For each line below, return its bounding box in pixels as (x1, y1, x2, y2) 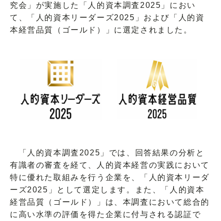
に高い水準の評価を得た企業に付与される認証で (10, 210, 201, 219)
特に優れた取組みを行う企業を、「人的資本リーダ (10, 173, 210, 182)
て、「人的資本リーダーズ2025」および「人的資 (10, 13, 205, 22)
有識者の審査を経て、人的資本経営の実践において (10, 160, 210, 169)
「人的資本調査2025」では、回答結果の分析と (10, 148, 205, 157)
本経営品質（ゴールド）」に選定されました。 (10, 26, 192, 35)
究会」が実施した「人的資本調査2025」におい (10, 1, 196, 10)
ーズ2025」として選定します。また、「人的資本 (10, 185, 205, 194)
